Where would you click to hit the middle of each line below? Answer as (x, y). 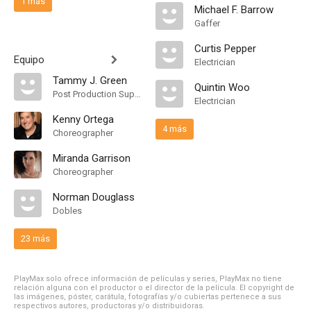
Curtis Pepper (225, 49)
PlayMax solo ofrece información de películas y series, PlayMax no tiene (148, 279)
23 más (35, 238)
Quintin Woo (222, 87)
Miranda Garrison (92, 158)
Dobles (67, 211)
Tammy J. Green (90, 81)
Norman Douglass (94, 197)
